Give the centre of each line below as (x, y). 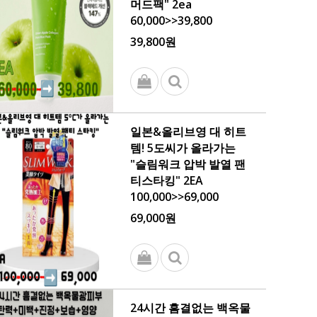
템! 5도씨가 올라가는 (183, 148)
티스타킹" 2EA (167, 180)
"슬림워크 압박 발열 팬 (188, 164)
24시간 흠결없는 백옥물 (190, 308)
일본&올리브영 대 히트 (188, 132)
